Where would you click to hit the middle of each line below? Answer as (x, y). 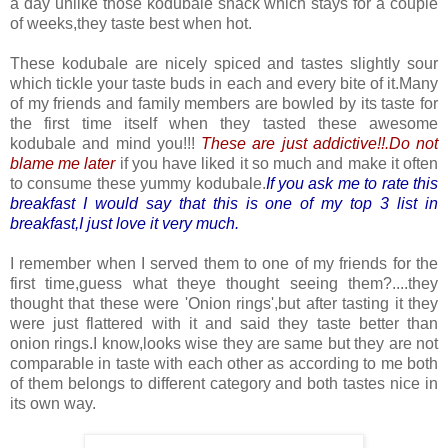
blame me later (63, 164)
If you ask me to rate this (352, 184)
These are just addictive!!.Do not (319, 144)
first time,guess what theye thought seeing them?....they (224, 284)
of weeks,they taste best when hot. (131, 24)
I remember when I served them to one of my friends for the (224, 264)
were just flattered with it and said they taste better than (224, 324)
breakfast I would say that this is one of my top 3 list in (224, 204)
